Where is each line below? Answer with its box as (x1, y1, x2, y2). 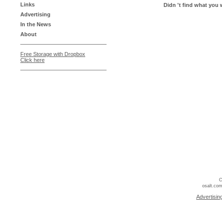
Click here (20, 57, 45, 63)
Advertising (20, 11, 51, 17)
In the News (20, 21, 51, 27)
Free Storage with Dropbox (20, 51, 85, 57)
